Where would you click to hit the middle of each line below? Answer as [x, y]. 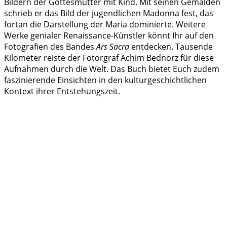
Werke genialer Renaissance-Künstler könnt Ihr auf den [109, 35]
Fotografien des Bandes [50, 46]
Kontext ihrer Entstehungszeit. [62, 91]
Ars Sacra [113, 46]
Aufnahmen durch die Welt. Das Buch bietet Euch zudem [112, 69]
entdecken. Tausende [171, 46]
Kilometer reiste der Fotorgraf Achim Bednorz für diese [109, 58]
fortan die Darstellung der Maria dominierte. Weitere [105, 24]
